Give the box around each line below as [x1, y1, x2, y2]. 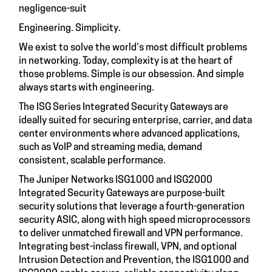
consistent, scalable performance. [19, 156, 166, 166]
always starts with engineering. [19, 83, 154, 93]
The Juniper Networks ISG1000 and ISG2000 [19, 175, 212, 185]
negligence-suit [19, 4, 87, 14]
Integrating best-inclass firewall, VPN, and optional [19, 242, 237, 252]
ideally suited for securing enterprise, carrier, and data [19, 116, 252, 126]
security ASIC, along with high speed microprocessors [19, 216, 250, 225]
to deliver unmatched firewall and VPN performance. [19, 229, 243, 239]
